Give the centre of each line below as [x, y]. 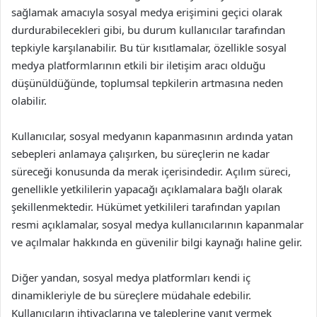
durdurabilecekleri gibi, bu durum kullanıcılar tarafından [148, 30]
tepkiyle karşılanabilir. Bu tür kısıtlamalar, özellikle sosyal [149, 47]
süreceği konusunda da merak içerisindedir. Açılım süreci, [151, 171]
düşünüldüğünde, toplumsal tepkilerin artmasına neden [147, 83]
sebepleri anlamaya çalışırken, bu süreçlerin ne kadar [140, 154]
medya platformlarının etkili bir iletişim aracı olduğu [138, 65]
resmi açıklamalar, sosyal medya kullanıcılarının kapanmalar [157, 224]
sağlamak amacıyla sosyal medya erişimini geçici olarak [147, 12]
